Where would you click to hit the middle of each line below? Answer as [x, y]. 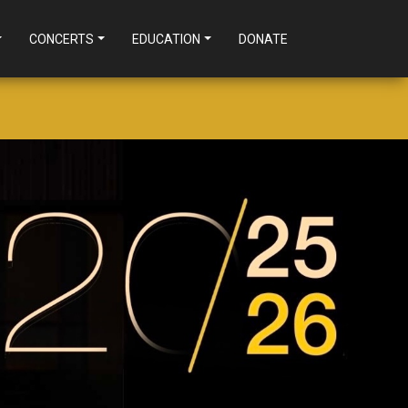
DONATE [263, 39]
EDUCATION [167, 39]
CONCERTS [62, 39]
